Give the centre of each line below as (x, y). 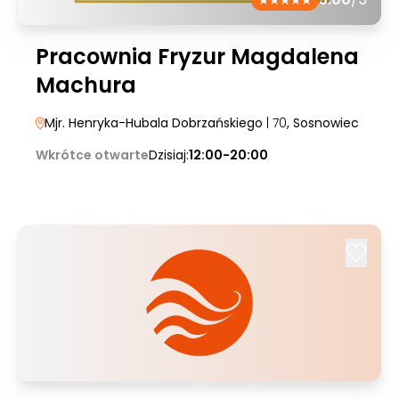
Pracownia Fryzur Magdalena (197, 57)
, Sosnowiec (323, 123)
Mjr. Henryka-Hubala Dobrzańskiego (155, 123)
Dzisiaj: (169, 155)
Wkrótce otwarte (92, 155)
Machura (86, 85)
